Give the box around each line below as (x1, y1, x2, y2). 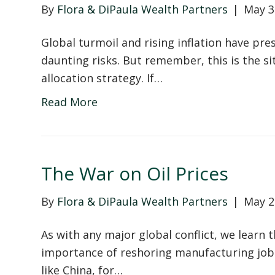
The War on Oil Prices (41, 160, 229, 186)
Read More (41, 94, 98, 109)
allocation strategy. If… (41, 70, 163, 85)
